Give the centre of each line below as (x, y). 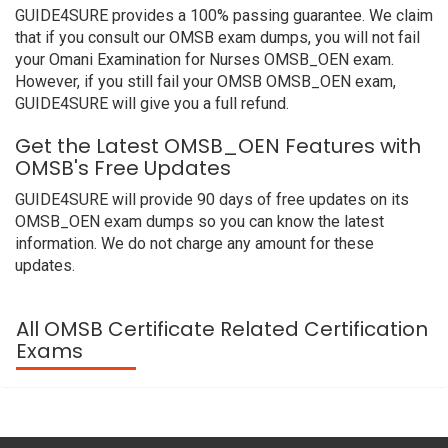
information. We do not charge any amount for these (194, 243)
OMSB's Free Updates (123, 168)
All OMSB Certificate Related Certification (222, 329)
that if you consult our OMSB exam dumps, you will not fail (217, 37)
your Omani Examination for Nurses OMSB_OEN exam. (204, 59)
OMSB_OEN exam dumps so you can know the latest (199, 221)
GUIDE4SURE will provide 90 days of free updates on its (212, 199)
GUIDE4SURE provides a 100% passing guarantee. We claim (224, 15)
